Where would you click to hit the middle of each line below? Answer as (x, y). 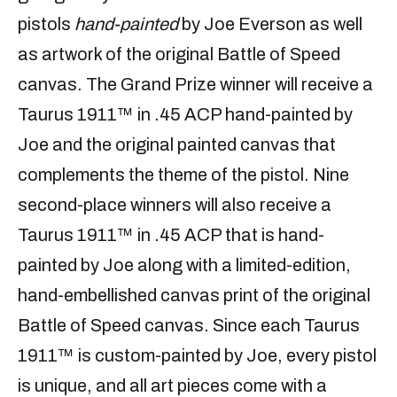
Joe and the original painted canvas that (177, 145)
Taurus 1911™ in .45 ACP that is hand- (171, 235)
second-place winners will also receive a (175, 205)
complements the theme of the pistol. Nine (183, 175)
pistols (46, 24)
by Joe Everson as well (270, 24)
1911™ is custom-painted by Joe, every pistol (197, 356)
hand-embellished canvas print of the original (194, 296)
